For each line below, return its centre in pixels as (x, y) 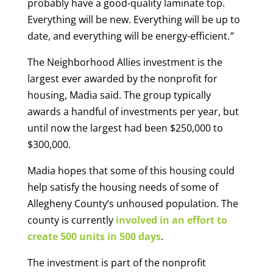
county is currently (71, 220)
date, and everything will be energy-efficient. (128, 36)
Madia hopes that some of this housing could (131, 171)
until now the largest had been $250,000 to (125, 128)
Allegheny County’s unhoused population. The (133, 204)
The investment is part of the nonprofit (116, 263)
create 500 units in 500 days (94, 237)
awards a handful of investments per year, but (133, 112)
